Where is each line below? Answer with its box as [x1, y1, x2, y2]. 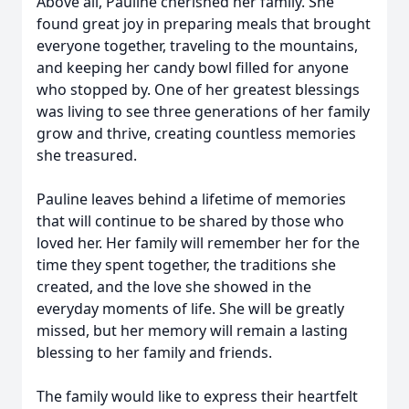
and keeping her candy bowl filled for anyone [37, 58, 349, 78]
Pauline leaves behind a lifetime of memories [37, 189, 346, 209]
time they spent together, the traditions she [37, 255, 336, 275]
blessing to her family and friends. [37, 342, 272, 362]
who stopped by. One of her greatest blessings [37, 79, 360, 100]
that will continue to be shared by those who [37, 211, 344, 231]
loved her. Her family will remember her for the [37, 233, 360, 253]
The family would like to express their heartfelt [37, 386, 358, 406]
